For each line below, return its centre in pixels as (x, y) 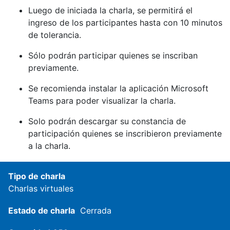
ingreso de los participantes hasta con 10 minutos (125, 22)
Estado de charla (42, 210)
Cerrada (95, 210)
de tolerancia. (55, 35)
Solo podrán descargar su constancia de (107, 121)
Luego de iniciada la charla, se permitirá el (110, 10)
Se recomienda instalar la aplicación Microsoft (118, 88)
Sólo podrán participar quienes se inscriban (113, 55)
